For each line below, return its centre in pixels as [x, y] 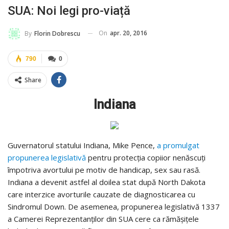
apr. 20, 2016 [129, 33]
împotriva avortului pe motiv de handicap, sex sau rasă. [104, 169]
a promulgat [178, 145]
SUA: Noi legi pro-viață [69, 10]
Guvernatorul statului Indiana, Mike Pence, [82, 145]
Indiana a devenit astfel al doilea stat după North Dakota [107, 182]
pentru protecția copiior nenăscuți [146, 157]
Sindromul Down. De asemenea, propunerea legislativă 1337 [114, 206]
